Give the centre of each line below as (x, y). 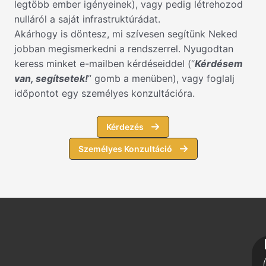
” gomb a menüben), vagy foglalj (161, 78)
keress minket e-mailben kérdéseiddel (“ (104, 63)
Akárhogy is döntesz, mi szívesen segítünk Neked (126, 34)
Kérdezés (125, 126)
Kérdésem (219, 63)
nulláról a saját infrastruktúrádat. (87, 19)
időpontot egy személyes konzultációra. (104, 93)
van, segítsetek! (51, 78)
